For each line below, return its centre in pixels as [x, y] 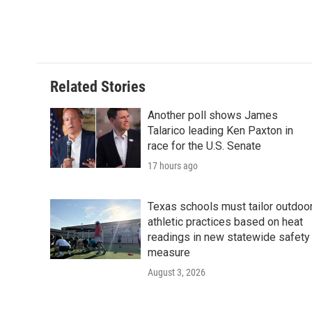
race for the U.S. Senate [204, 146]
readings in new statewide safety [229, 237]
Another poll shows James [213, 115]
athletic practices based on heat [225, 222]
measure [169, 252]
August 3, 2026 [177, 272]
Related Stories [98, 87]
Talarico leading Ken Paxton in [220, 131]
